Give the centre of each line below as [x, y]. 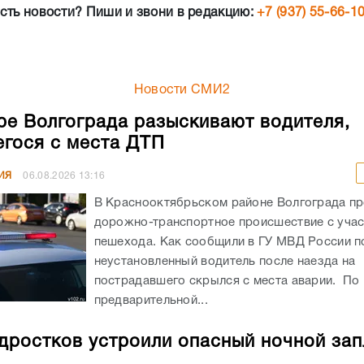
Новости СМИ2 [182, 90]
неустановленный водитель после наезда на [225, 261]
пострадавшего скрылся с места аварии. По [227, 281]
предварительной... [151, 300]
